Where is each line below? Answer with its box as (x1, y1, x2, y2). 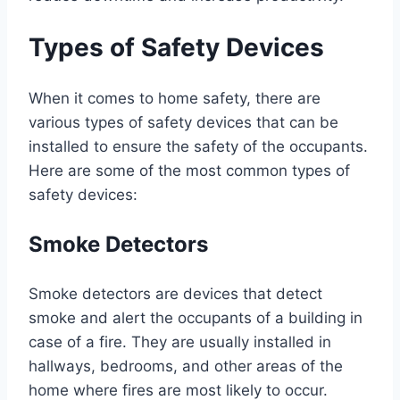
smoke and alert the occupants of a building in (29, 309, 362, 328)
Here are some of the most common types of (29, 162, 350, 180)
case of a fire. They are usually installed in (29, 333, 331, 352)
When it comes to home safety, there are (29, 89, 321, 108)
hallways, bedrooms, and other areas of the (29, 357, 343, 376)
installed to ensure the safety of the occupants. (29, 137, 368, 156)
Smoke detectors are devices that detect (29, 285, 322, 304)
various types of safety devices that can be (29, 113, 338, 132)
